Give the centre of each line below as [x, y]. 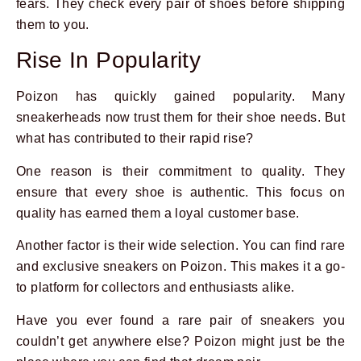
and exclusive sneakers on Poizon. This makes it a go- [180, 267]
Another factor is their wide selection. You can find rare [180, 246]
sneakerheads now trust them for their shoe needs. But [180, 118]
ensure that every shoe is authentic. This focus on [180, 192]
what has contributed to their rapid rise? [135, 139]
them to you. [53, 24]
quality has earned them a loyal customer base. [158, 213]
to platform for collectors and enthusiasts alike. [156, 288]
